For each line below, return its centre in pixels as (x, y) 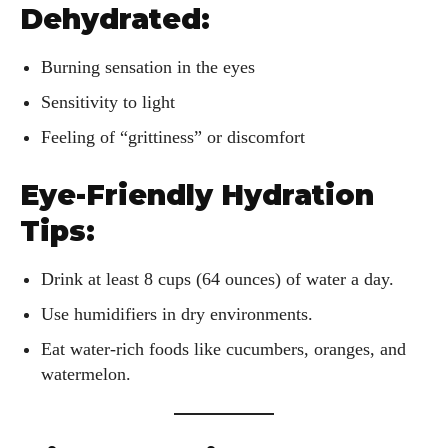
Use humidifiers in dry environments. (177, 314)
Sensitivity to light (108, 102)
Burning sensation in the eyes (148, 67)
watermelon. (86, 374)
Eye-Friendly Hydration (197, 195)
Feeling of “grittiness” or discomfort (173, 137)
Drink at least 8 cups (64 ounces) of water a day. (217, 279)
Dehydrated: (115, 19)
